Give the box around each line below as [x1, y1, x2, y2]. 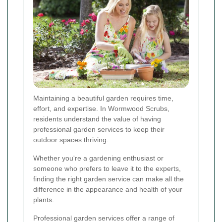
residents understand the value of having [33, 115, 161, 123]
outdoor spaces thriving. [33, 136, 109, 144]
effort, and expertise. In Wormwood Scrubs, [33, 105, 169, 113]
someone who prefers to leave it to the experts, [33, 165, 181, 173]
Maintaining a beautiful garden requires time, [33, 94, 173, 103]
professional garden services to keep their [33, 125, 165, 134]
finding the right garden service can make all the [33, 175, 184, 183]
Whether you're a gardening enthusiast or [33, 154, 164, 163]
